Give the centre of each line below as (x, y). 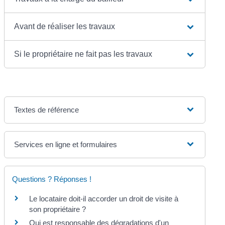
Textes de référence (47, 109)
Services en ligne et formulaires (66, 144)
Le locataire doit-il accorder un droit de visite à (104, 198)
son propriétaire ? (58, 209)
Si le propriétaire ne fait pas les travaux (83, 54)
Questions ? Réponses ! (52, 179)
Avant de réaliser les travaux (65, 26)
